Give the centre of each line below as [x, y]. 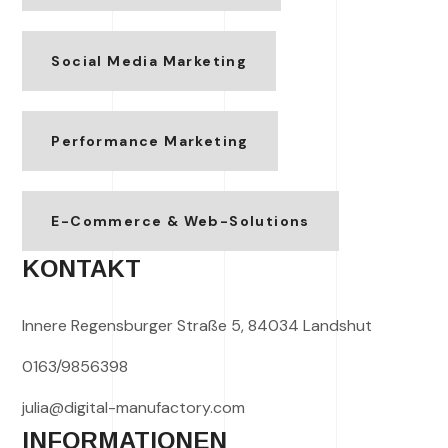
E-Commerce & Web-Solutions [180, 220]
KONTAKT [82, 268]
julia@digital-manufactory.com [134, 407]
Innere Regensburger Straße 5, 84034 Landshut [197, 325]
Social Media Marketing [149, 60]
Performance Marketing [150, 140]
